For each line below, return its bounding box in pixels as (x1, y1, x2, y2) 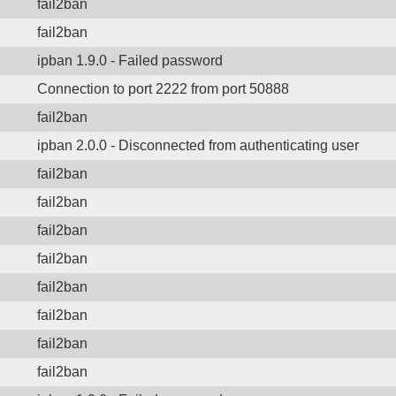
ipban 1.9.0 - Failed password (37, 53, 223, 68)
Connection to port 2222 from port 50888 (37, 81, 289, 96)
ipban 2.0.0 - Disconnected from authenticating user (37, 138, 359, 153)
